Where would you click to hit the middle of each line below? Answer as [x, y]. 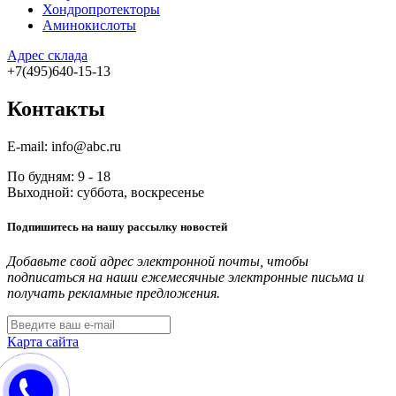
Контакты [56, 109]
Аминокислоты [89, 26]
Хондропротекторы [101, 10]
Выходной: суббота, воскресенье [106, 192]
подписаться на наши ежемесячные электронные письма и [186, 278]
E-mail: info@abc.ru [64, 146]
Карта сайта [43, 342]
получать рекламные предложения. [114, 293]
